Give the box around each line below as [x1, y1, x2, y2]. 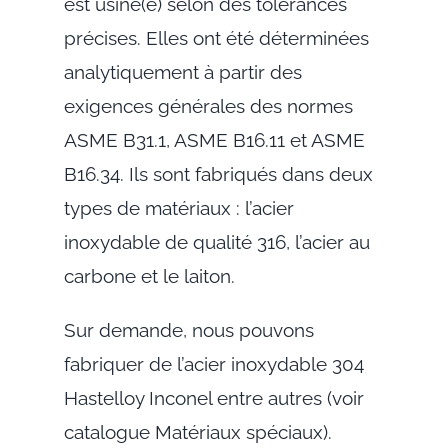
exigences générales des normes [63, 94, 353, 117]
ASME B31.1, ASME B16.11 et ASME [63, 128, 365, 151]
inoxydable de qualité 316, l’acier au [63, 230, 370, 253]
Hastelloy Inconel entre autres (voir [63, 386, 364, 409]
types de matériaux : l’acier [63, 196, 294, 219]
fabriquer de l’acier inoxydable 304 [63, 352, 364, 375]
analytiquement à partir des [63, 60, 302, 83]
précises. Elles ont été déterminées [63, 26, 369, 49]
